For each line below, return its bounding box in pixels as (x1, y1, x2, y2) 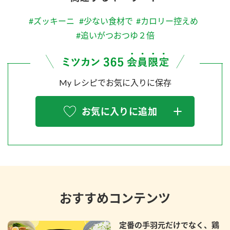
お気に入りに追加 (82, 106, 157, 118)
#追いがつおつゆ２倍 (75, 30, 155, 40)
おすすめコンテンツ (60, 190, 170, 206)
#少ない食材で (79, 15, 133, 26)
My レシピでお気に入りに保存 (59, 78, 171, 88)
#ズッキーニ (29, 15, 74, 26)
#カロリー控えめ (136, 15, 198, 26)
